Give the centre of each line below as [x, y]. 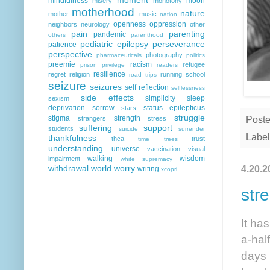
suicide [128, 128]
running [171, 74]
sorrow [103, 108]
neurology [95, 24]
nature [193, 13]
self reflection [147, 87]
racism [141, 64]
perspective [70, 54]
